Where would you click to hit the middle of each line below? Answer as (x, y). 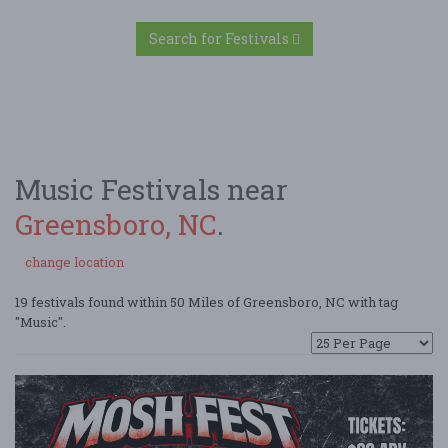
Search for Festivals (220, 38)
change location (74, 262)
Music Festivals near (151, 189)
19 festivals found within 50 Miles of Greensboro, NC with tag (206, 302)
